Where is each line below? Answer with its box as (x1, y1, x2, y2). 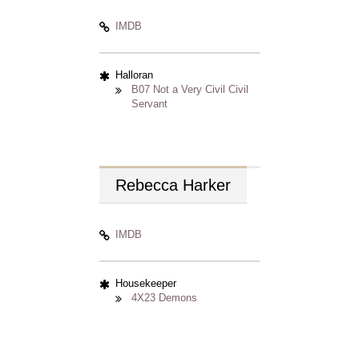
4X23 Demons (131, 292, 197, 304)
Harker (183, 176, 231, 194)
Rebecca (115, 176, 183, 194)
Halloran (115, 69, 153, 81)
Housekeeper (115, 277, 176, 289)
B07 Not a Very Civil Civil (131, 83, 248, 95)
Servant (131, 98, 167, 110)
